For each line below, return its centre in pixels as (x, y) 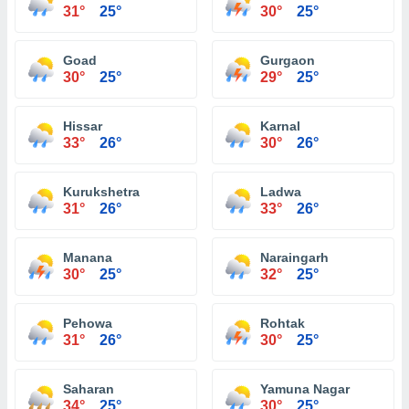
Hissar (83, 126)
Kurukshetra (101, 192)
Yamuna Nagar (305, 389)
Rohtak (283, 323)
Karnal (280, 126)
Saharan (89, 389)
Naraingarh (294, 257)
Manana (88, 257)
